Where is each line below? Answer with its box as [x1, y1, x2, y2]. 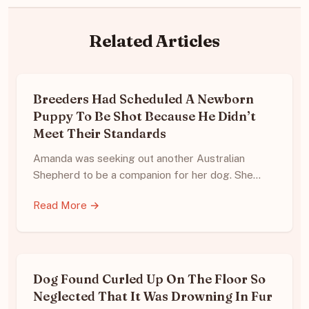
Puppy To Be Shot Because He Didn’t [33, 108, 256, 125]
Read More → [33, 199, 100, 212]
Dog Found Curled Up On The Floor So [33, 271, 266, 288]
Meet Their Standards [33, 126, 166, 142]
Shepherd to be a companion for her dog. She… [33, 169, 261, 181]
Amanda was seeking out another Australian [33, 152, 245, 165]
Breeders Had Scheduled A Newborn [33, 91, 254, 108]
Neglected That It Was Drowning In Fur [33, 288, 272, 305]
